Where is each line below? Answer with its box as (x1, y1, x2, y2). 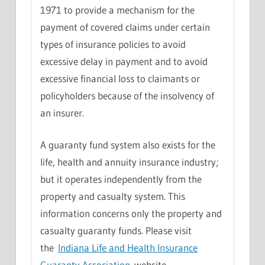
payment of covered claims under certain (40, 20, 210, 33)
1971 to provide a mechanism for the (40, 3, 195, 16)
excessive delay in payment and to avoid (40, 54, 208, 67)
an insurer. (40, 106, 84, 119)
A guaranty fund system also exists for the (40, 138, 215, 151)
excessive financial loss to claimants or (40, 72, 200, 85)
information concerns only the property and (40, 207, 222, 220)
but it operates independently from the (40, 173, 202, 186)
